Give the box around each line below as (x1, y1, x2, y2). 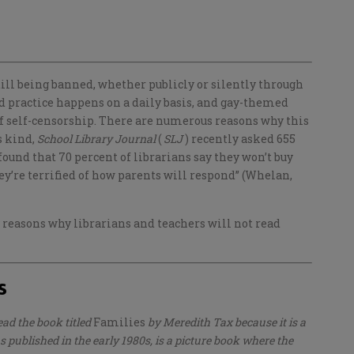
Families (93, 314, 148, 330)
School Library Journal (37, 131, 158, 147)
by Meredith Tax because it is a (148, 314, 306, 330)
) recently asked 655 (185, 131, 296, 147)
